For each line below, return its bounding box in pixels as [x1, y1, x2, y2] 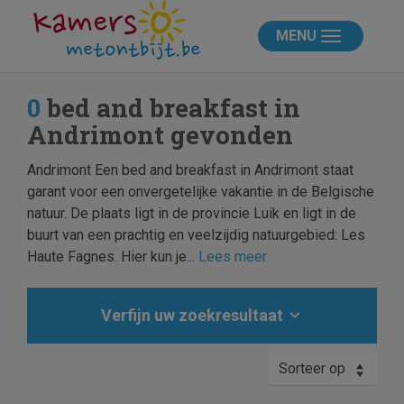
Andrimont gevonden [27, 118, 293, 151]
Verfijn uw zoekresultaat [101, 306, 287, 325]
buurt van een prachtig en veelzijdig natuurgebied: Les [27, 226, 365, 243]
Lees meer [198, 248, 267, 265]
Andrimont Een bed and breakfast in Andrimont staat [27, 161, 353, 179]
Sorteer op [279, 360, 345, 377]
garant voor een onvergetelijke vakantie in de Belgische [27, 183, 374, 200]
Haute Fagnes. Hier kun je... [27, 248, 198, 265]
